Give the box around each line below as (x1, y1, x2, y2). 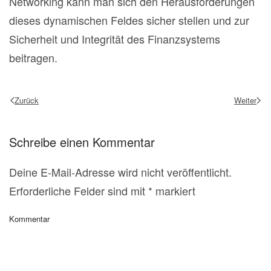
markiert (152, 183, 195, 199)
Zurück (15, 94, 39, 106)
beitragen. (9, 50, 57, 66)
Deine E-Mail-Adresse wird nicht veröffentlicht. (9, 164, 232, 180)
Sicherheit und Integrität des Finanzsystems (9, 31, 220, 47)
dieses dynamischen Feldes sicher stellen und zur (9, 12, 249, 28)
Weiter (234, 94, 256, 106)
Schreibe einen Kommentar (9, 133, 155, 151)
